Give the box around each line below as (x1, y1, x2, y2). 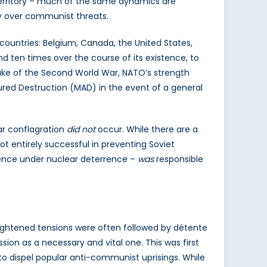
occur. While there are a (98, 123, 198, 136)
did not (67, 123, 98, 136)
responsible (156, 153, 203, 166)
